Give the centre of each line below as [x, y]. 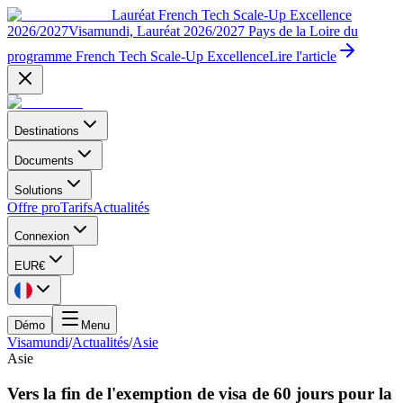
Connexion [42, 236]
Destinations [47, 131]
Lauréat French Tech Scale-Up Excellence [232, 15]
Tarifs [76, 207]
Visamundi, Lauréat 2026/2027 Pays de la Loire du [213, 31]
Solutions [39, 190]
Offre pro [34, 207]
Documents [44, 161]
